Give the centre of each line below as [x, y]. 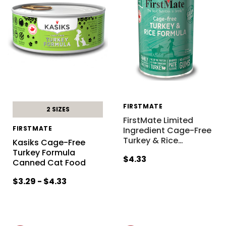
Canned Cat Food [49, 162]
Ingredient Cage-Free [167, 130]
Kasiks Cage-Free [49, 142]
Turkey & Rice [150, 140]
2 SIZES [58, 109]
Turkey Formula [44, 152]
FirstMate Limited [158, 120]
